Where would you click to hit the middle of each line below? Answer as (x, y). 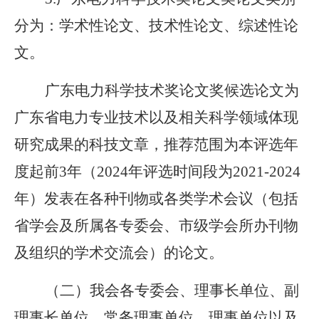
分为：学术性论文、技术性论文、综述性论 (156, 26)
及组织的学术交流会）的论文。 (119, 253)
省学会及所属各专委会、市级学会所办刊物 (156, 226)
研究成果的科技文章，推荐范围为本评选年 (156, 145)
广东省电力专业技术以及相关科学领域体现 (156, 117)
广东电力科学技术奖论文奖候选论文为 (172, 90)
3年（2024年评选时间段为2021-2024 (180, 172)
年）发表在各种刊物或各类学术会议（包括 (156, 199)
